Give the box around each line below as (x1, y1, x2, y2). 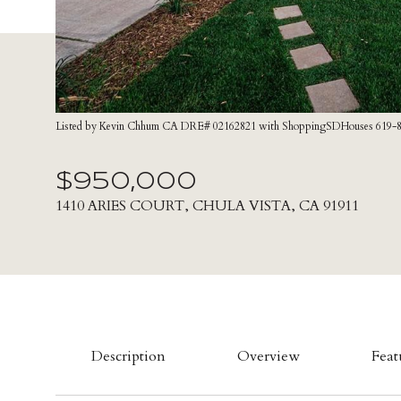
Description (91, 346, 166, 366)
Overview (237, 346, 300, 366)
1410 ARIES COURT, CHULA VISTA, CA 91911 (55, 196, 359, 216)
